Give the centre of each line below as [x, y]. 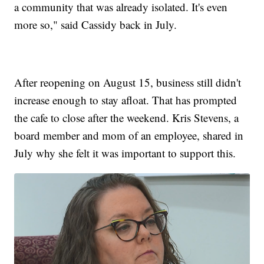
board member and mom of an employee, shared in [129, 135]
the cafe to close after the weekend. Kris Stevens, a [127, 117]
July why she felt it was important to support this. [125, 153]
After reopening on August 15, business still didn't [128, 82]
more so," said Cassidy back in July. [96, 24]
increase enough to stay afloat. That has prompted [126, 100]
